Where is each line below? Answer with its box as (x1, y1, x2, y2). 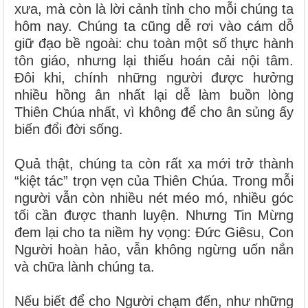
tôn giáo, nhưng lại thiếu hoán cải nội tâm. (14, 52, 294, 68)
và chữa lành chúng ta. (14, 258, 155, 274)
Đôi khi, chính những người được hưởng (14, 69, 294, 85)
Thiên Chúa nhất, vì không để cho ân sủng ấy (14, 104, 294, 120)
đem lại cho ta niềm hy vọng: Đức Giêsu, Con (14, 224, 294, 240)
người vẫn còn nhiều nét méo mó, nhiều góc (14, 190, 294, 206)
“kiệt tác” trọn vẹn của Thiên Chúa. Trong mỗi (14, 173, 294, 188)
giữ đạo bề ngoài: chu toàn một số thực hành (14, 35, 294, 51)
